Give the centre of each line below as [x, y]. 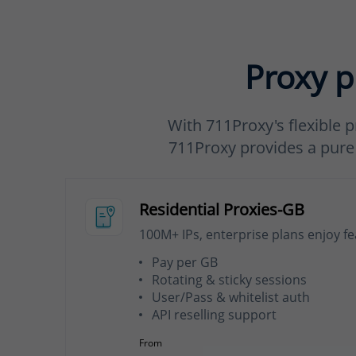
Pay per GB [185, 262]
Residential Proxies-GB [222, 210]
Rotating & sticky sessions [229, 279]
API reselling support [214, 314]
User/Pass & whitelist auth [231, 297]
